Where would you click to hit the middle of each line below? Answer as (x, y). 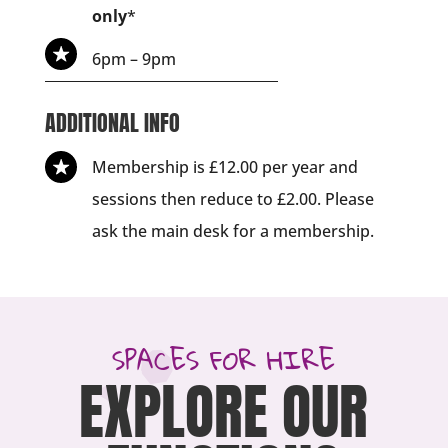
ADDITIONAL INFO (112, 123)
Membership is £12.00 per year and (224, 167)
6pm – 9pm (133, 59)
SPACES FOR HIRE (224, 360)
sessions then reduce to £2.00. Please (232, 199)
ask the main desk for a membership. (232, 231)
